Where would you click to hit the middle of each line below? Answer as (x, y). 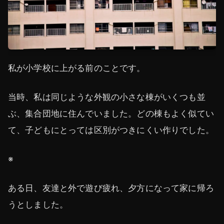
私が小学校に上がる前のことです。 (77, 68)
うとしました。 (38, 205)
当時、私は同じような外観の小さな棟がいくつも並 (107, 97)
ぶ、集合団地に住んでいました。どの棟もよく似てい (111, 113)
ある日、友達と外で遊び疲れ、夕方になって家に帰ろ (111, 188)
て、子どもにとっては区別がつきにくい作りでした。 (111, 130)
